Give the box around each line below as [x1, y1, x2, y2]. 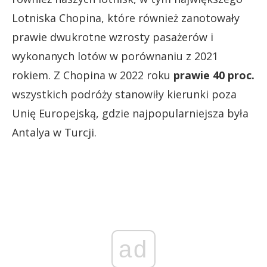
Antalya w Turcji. [12, 125, 97, 140]
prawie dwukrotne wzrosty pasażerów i [12, 30, 213, 45]
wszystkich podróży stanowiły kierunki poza [12, 87, 237, 102]
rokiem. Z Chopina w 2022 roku [12, 68, 173, 83]
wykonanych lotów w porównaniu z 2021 [12, 49, 218, 64]
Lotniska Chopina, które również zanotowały [12, 11, 240, 26]
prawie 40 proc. [173, 68, 254, 83]
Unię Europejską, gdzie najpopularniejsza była [12, 106, 249, 121]
